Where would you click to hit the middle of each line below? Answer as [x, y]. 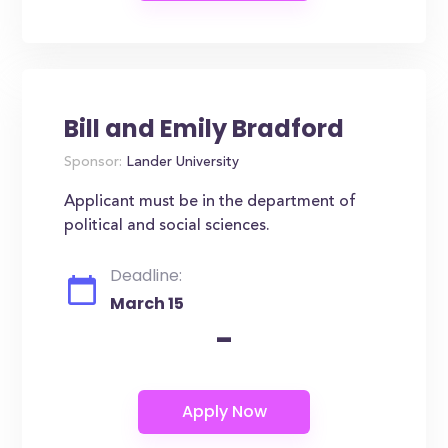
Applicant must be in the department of [210, 202]
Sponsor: [93, 163]
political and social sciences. [167, 226]
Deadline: [146, 275]
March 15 [147, 303]
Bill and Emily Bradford [204, 128]
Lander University [181, 163]
